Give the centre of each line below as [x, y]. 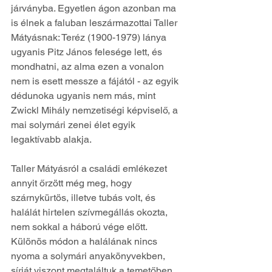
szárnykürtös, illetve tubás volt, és [84, 197]
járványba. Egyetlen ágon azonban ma [95, 8]
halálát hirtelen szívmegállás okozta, [90, 212]
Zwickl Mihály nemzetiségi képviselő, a [96, 110]
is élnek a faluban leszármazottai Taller [95, 22]
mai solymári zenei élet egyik [74, 124]
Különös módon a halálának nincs [85, 241]
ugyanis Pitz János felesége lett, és [88, 52]
